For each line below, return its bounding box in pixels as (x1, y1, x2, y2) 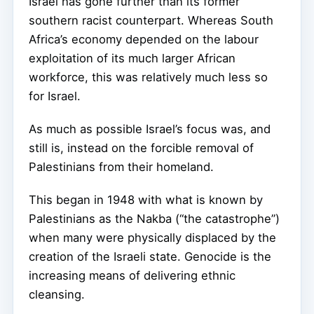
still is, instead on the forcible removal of (29, 140, 254, 155)
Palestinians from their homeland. (29, 159, 214, 174)
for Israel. (29, 88, 81, 103)
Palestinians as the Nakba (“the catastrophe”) (29, 211, 280, 226)
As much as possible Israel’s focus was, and (29, 121, 271, 136)
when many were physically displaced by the (29, 230, 276, 245)
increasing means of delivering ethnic (29, 268, 235, 282)
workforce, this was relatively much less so (29, 69, 268, 84)
